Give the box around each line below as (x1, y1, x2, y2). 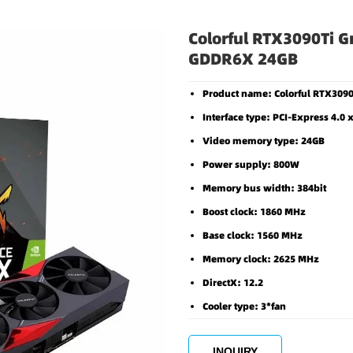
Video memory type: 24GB (203, 134, 325, 147)
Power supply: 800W (203, 158, 299, 171)
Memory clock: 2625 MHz (203, 252, 319, 266)
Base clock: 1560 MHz (203, 229, 303, 242)
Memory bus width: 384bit (203, 181, 326, 195)
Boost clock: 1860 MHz (203, 205, 306, 218)
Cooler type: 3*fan (203, 299, 286, 313)
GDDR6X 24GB (188, 48, 298, 70)
